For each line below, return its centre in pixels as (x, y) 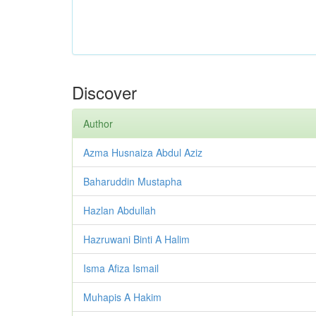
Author (98, 124)
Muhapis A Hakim (122, 297)
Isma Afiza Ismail (121, 268)
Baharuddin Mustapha (133, 182)
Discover (104, 92)
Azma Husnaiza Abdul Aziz (143, 153)
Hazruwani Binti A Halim (136, 239)
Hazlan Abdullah (120, 211)
